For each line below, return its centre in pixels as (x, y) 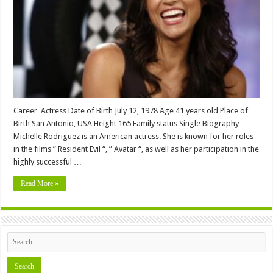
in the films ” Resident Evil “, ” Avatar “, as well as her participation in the (136, 149)
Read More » (40, 183)
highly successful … (48, 161)
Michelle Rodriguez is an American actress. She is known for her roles (134, 136)
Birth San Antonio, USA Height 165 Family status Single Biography (126, 123)
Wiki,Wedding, (216, 12)
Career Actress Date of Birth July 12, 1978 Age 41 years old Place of (131, 110)
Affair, (202, 19)
